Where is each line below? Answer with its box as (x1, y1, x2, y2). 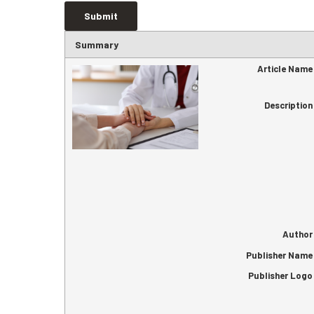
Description (264, 100, 313, 111)
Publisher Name (245, 249, 313, 261)
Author (282, 228, 313, 240)
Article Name (257, 63, 313, 75)
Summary (75, 39, 118, 51)
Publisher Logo (247, 270, 313, 282)
